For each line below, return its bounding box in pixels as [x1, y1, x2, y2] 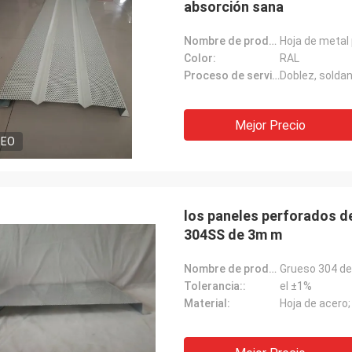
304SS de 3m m [184, 226, 282, 243]
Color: [184, 52, 216, 64]
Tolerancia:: [184, 280, 246, 292]
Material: [184, 297, 230, 310]
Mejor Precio [235, 118, 306, 133]
